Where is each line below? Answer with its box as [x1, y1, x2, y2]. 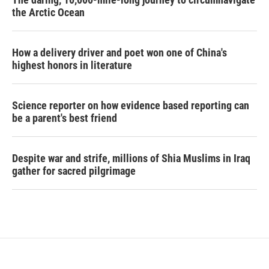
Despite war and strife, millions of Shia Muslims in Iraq [12, 152, 250, 165]
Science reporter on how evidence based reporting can [12, 99, 249, 112]
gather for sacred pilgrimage [12, 165, 136, 177]
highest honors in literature [12, 59, 132, 71]
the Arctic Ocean [12, 6, 85, 19]
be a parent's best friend [12, 112, 117, 124]
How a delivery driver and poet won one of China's [12, 46, 227, 59]
